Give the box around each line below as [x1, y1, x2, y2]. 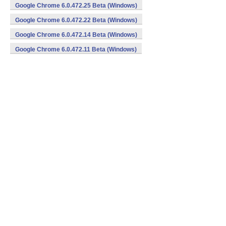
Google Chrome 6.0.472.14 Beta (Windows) [15, 31, 137, 38]
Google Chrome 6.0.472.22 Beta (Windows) [15, 17, 137, 24]
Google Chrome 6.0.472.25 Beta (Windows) [15, 2, 137, 9]
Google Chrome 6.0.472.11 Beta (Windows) [15, 46, 137, 53]
